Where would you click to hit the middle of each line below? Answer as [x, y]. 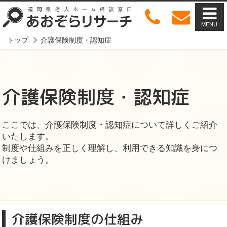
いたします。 [28, 137]
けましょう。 [28, 160]
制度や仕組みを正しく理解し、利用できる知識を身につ [110, 148]
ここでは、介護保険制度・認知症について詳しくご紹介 [110, 125]
